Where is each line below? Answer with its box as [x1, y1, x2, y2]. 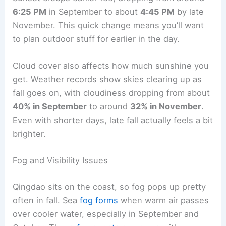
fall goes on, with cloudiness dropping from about [13, 87, 210, 98]
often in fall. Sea [13, 195, 80, 205]
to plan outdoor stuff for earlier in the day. [13, 33, 180, 44]
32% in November [130, 101, 202, 111]
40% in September [13, 101, 87, 111]
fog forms [80, 195, 119, 205]
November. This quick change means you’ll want [13, 20, 204, 30]
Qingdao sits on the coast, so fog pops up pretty [13, 181, 206, 192]
